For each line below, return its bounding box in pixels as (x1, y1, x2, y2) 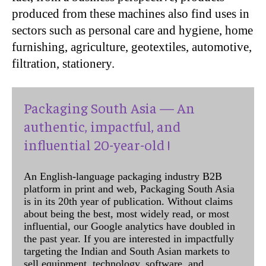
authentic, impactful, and (24, 117, 180, 135)
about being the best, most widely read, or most (24, 208, 229, 220)
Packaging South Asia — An (24, 99, 195, 117)
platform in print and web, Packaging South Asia (24, 183, 235, 195)
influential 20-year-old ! (24, 135, 170, 154)
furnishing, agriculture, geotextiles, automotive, (12, 40, 252, 55)
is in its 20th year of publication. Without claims (24, 195, 233, 208)
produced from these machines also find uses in (12, 7, 249, 21)
